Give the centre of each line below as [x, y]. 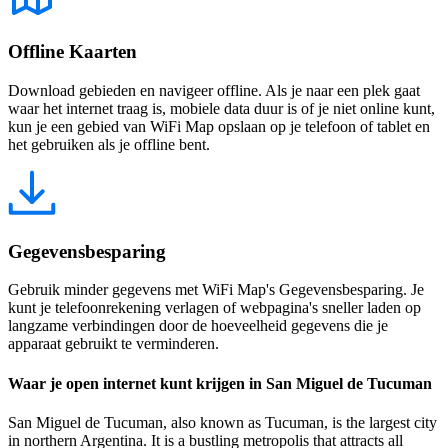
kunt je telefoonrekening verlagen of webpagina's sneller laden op [214, 308]
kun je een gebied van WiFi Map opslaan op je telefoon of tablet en [219, 126]
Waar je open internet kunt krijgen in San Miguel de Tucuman [220, 383]
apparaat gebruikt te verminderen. [113, 344]
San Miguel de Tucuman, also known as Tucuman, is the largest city [222, 422]
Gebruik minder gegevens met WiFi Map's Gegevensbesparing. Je [216, 290]
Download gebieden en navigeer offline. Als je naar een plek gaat [214, 90]
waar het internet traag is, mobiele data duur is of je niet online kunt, [221, 108]
